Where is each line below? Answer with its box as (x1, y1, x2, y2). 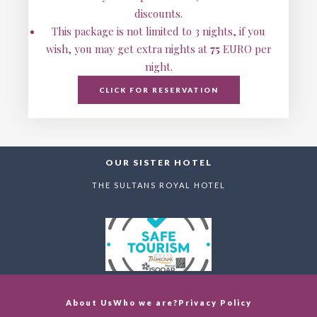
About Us (65, 298, 113, 307)
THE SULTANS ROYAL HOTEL (91, 180, 226, 190)
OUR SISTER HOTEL (105, 157, 212, 168)
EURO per (219, 42, 272, 56)
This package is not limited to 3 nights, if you (52, 24, 265, 38)
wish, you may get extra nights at (45, 42, 210, 56)
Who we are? (113, 298, 178, 307)
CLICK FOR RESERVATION (98, 86, 219, 94)
